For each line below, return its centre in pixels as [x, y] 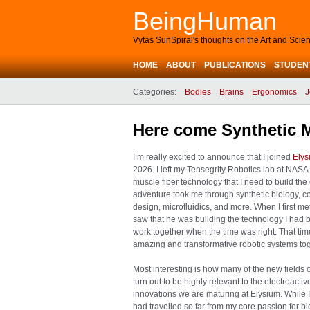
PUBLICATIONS [235, 65]
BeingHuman [205, 21]
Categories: [155, 92]
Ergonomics [274, 92]
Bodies [198, 92]
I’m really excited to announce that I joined [213, 157]
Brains [231, 92]
